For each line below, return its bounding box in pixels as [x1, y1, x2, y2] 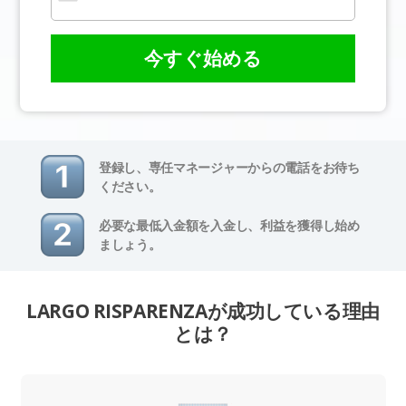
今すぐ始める [144, 45, 262, 70]
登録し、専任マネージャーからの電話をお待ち [98, 159, 360, 177]
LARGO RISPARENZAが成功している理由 [26, 298, 380, 324]
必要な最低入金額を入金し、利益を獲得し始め [98, 217, 360, 235]
